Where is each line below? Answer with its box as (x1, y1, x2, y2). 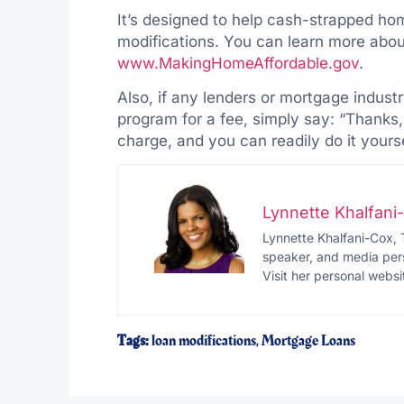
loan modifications (151, 330, 256, 353)
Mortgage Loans (261, 330, 355, 353)
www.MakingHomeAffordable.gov (116, 53, 359, 72)
